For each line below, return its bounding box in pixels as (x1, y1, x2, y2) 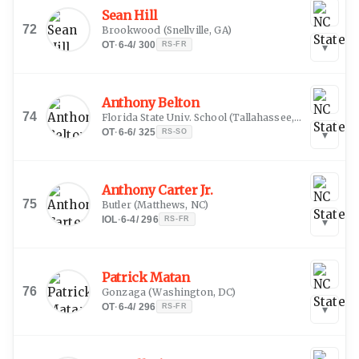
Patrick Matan (102, 268, 190, 285)
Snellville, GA (166, 23, 228, 36)
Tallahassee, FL (232, 111, 295, 123)
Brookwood (102, 23, 161, 36)
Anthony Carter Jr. (102, 181, 213, 198)
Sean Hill (102, 6, 159, 23)
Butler (102, 198, 131, 211)
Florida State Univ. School (102, 111, 227, 123)
